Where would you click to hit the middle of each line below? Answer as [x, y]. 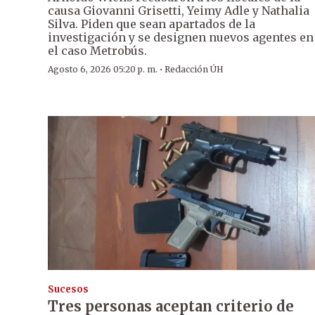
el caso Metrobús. [97, 51]
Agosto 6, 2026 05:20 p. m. [103, 70]
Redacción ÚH [194, 70]
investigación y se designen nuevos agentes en [181, 38]
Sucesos [68, 289]
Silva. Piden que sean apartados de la [152, 24]
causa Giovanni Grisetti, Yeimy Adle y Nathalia [179, 11]
